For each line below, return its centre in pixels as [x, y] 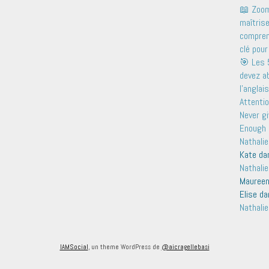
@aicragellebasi [185, 246]
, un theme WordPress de [125, 246]
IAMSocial [74, 246]
